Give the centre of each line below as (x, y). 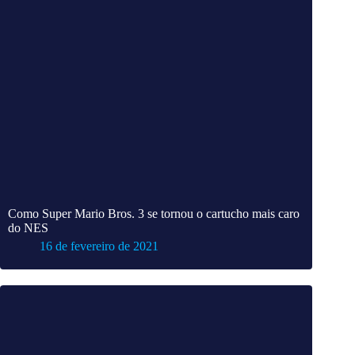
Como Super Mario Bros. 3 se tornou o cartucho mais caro (154, 214)
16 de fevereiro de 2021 (99, 246)
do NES (28, 228)
